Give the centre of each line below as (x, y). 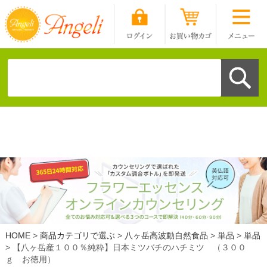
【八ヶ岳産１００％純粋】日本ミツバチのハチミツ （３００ (129, 247)
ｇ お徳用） (30, 259)
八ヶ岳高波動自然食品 (166, 235)
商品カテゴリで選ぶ (77, 235)
